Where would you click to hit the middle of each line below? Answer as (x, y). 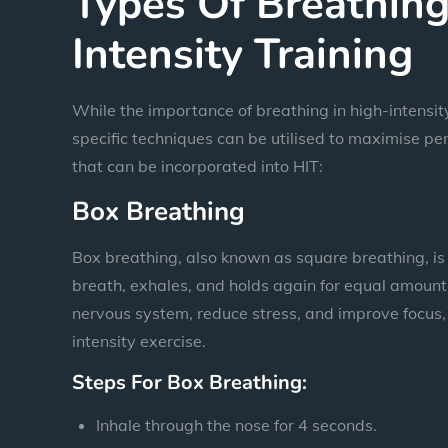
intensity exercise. (139, 340)
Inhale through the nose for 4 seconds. (236, 424)
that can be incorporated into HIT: (197, 165)
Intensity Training (242, 54)
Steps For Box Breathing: (189, 382)
